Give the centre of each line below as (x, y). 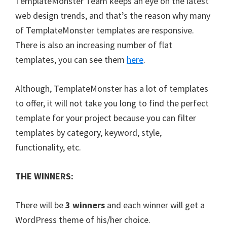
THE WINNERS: (44, 176)
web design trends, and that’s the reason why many (113, 15)
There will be (40, 205)
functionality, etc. (48, 147)
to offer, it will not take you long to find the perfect (112, 103)
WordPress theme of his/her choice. (83, 219)
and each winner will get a (155, 205)
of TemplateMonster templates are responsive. (105, 30)
